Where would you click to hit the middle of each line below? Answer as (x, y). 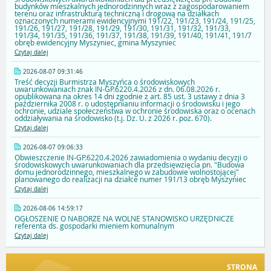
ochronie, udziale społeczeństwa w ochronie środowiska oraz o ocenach (135, 111)
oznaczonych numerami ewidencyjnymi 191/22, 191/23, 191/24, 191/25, (135, 21)
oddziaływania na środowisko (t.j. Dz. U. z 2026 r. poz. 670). (113, 118)
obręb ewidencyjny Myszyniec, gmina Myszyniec (95, 43)
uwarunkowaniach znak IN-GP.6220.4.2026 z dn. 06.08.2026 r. (117, 89)
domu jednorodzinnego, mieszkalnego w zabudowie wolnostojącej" (127, 172)
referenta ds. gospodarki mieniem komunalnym (94, 226)
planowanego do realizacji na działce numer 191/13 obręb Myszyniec (130, 179)
